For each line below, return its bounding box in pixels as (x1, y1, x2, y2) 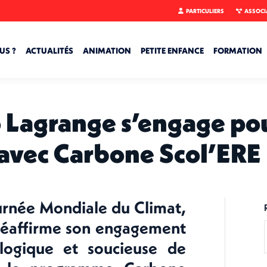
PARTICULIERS (186, 7, 225, 15)
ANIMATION (83, 45, 131, 56)
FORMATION (213, 45, 262, 56)
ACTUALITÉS (26, 45, 73, 56)
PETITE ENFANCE (141, 45, 204, 56)
